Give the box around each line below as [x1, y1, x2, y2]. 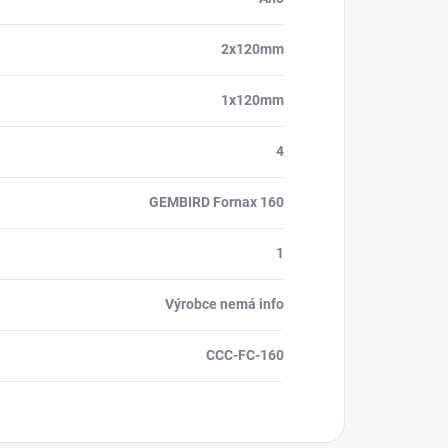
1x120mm [221, 92, 284, 108]
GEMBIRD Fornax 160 [149, 194, 284, 210]
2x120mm [221, 41, 284, 57]
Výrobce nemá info [165, 296, 284, 312]
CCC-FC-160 [206, 347, 284, 363]
